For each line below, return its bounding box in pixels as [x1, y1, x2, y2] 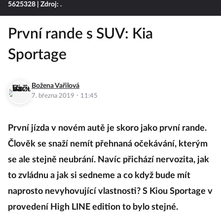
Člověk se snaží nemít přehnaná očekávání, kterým [8, 140, 208, 148]
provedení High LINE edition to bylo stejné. [8, 203, 178, 212]
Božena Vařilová [32, 82, 79, 89]
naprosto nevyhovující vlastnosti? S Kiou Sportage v [8, 187, 213, 196]
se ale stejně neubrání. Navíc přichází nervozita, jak [8, 155, 209, 164]
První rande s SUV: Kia [8, 27, 153, 41]
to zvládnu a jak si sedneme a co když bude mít [8, 171, 190, 180]
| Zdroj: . [37, 1, 62, 8]
